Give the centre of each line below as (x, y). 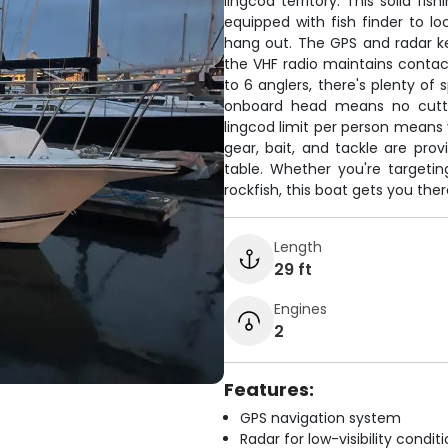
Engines (300, 308)
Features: (269, 389)
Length (298, 246)
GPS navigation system (320, 418)
